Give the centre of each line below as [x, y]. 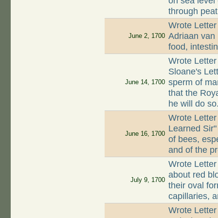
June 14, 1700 [145, 82]
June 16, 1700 [145, 134]
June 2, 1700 [146, 36]
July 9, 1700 [147, 180]
